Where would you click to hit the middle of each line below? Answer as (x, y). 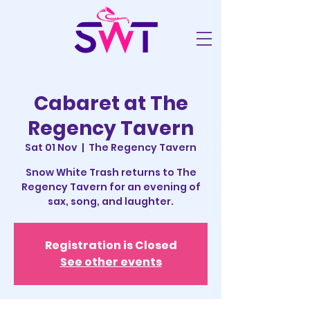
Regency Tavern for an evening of (111, 187)
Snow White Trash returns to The (111, 172)
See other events (111, 262)
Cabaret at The (111, 103)
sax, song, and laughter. (111, 201)
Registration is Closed (111, 245)
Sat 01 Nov (51, 147)
